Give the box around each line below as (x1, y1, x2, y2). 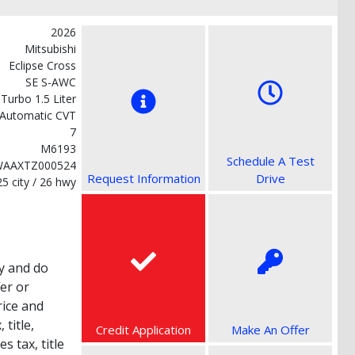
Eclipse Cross (9, 57, 76, 73)
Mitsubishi (25, 40, 76, 56)
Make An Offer (231, 321, 310, 338)
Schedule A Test (226, 152, 315, 169)
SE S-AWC (25, 74, 76, 90)
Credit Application (96, 321, 191, 338)
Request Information (86, 170, 200, 186)
